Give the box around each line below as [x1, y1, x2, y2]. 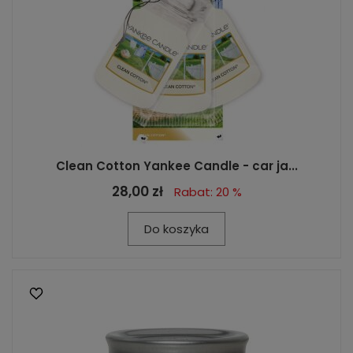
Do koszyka [144, 221, 209, 237]
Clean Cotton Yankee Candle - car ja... [55, 158, 298, 174]
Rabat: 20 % [173, 184, 242, 200]
